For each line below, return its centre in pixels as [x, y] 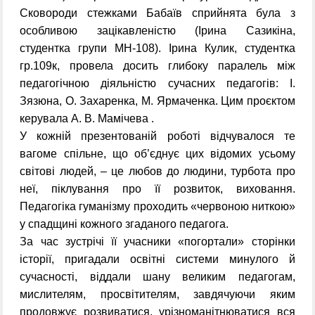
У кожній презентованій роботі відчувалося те [157, 136]
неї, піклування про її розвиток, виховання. [157, 189]
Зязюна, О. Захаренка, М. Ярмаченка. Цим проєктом [157, 101]
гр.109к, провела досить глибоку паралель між [157, 66]
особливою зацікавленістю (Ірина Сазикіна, [157, 31]
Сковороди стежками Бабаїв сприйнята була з [157, 13]
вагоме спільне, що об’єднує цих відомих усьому [157, 154]
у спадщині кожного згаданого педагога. [124, 224]
